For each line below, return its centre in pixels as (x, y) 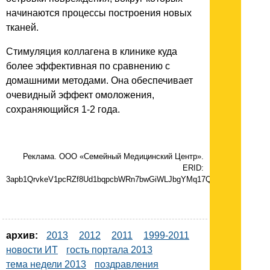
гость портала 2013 (109, 250)
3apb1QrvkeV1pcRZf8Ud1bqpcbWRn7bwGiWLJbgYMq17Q (109, 180)
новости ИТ (32, 250)
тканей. (22, 28)
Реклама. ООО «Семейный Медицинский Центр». (113, 157)
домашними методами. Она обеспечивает (99, 81)
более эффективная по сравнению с (88, 66)
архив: (22, 236)
